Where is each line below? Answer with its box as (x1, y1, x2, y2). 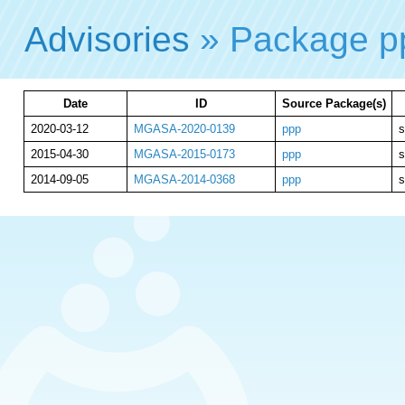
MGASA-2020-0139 (133, 122, 235, 136)
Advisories (24, 19, 191, 59)
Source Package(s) (281, 97, 386, 110)
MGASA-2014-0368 (133, 173, 235, 186)
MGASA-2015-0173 (133, 147, 235, 161)
